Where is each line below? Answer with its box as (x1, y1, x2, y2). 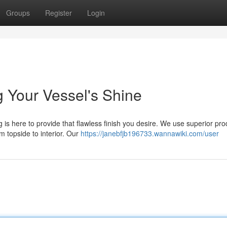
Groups (6, 8, 30, 18)
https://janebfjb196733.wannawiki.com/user (81, 128, 219, 138)
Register (45, 8, 72, 18)
